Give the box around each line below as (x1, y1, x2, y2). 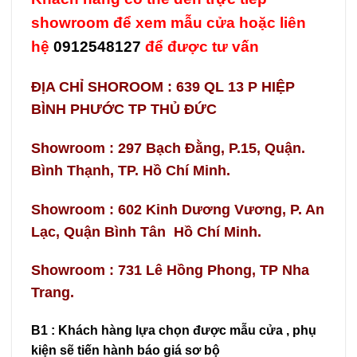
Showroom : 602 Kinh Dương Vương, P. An (31, 201, 324, 218)
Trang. (31, 284, 74, 301)
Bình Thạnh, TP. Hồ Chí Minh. (31, 162, 230, 178)
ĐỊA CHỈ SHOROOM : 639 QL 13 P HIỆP (31, 78, 295, 95)
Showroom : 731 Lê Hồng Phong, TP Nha (31, 262, 309, 279)
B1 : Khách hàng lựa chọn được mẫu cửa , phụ (31, 324, 316, 338)
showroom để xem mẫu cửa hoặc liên (31, 14, 306, 32)
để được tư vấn (141, 38, 259, 56)
